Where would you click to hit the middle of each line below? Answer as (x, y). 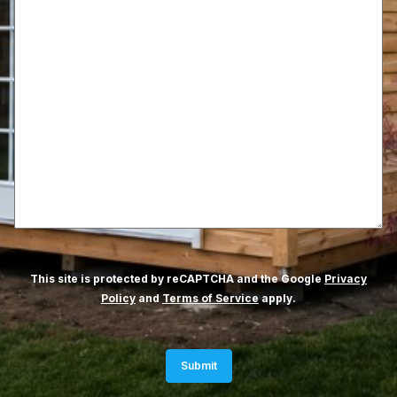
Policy (118, 298)
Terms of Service (210, 298)
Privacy (345, 278)
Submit (198, 365)
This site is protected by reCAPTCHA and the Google (177, 278)
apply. (277, 298)
